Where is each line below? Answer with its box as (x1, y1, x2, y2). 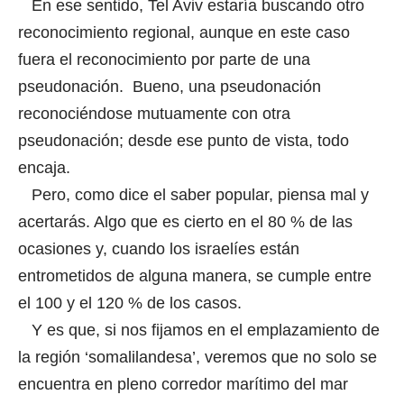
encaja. (18, 158, 70, 177)
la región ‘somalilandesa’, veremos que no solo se (18, 347, 377, 366)
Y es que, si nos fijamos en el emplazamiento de (18, 320, 380, 339)
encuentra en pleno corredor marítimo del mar (18, 374, 348, 393)
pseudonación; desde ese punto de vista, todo (18, 131, 349, 150)
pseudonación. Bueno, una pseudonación (18, 77, 321, 96)
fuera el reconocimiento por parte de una (18, 50, 310, 69)
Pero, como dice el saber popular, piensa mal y (18, 185, 369, 204)
